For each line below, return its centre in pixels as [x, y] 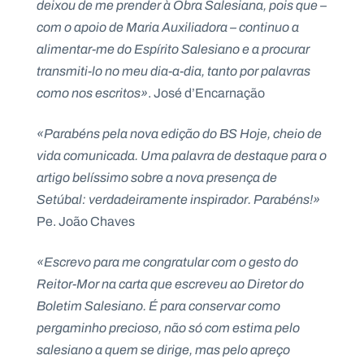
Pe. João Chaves [86, 222]
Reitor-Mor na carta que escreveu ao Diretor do [170, 284]
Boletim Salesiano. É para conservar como [158, 306]
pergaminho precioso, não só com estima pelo [168, 328]
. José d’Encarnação [206, 93]
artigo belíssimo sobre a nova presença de [157, 178]
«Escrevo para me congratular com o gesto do [167, 262]
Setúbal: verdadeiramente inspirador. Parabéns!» [178, 200]
